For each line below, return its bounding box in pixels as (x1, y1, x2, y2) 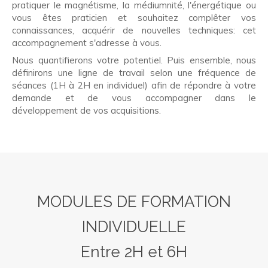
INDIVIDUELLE (82, 217, 186, 236)
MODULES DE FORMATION (37, 192, 231, 211)
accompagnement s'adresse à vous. (12, 36, 162, 48)
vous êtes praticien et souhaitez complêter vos (12, 11, 256, 23)
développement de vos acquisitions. (12, 104, 161, 116)
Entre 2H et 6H (81, 242, 187, 261)
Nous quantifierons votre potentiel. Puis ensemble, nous (12, 54, 256, 66)
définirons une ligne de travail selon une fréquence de (12, 66, 256, 78)
